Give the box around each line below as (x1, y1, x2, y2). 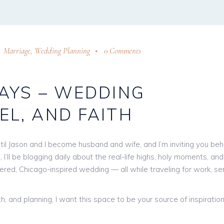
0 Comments (104, 45, 141, 56)
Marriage (3, 45, 31, 56)
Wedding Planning (34, 45, 90, 56)
